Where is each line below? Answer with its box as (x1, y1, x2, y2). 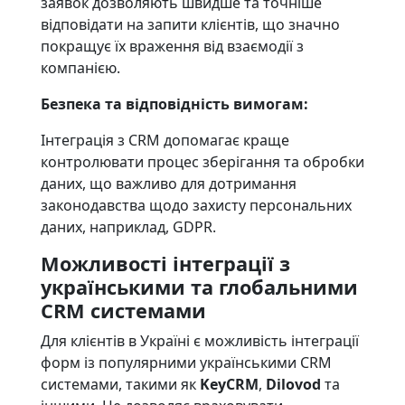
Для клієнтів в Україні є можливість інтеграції (40, 331, 359, 351)
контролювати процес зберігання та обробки (40, 152, 364, 172)
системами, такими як (40, 374, 200, 394)
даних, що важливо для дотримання (40, 174, 297, 193)
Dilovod (265, 374, 321, 394)
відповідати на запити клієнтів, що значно (40, 14, 340, 34)
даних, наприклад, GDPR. (40, 217, 216, 237)
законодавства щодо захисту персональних (40, 195, 352, 215)
